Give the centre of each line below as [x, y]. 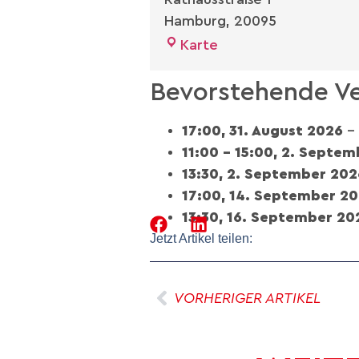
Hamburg [195, 20]
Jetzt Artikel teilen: [201, 238]
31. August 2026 [286, 130]
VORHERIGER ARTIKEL [247, 298]
